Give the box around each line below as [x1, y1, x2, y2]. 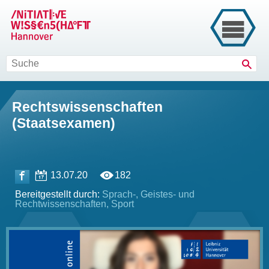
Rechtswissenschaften [12, 99, 163, 115]
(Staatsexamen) [12, 115, 115, 131]
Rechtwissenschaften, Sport [15, 199, 134, 210]
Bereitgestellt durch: [15, 189, 102, 200]
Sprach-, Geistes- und [102, 189, 195, 200]
